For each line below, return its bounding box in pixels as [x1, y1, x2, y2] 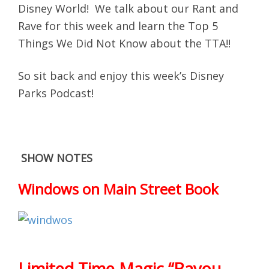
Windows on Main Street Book [18, 178, 219, 199]
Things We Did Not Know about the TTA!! [18, 35, 231, 50]
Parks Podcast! [18, 85, 94, 100]
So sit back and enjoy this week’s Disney [18, 68, 224, 83]
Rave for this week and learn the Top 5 [18, 18, 218, 33]
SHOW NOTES [21, 150, 92, 165]
